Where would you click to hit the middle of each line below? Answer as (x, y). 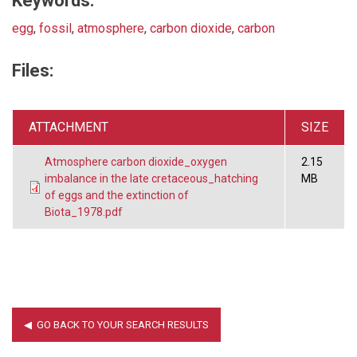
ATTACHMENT (69, 127)
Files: (33, 70)
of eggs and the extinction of (117, 195)
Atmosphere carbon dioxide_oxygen (136, 161)
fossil (55, 28)
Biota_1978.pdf (84, 212)
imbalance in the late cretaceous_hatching (151, 178)
